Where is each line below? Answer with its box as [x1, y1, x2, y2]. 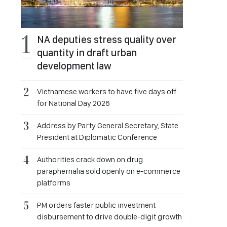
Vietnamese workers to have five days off [37, 87, 176, 96]
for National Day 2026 [37, 98, 110, 108]
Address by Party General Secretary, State [37, 121, 178, 130]
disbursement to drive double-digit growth [37, 212, 182, 221]
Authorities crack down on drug [37, 155, 143, 164]
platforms [37, 178, 70, 187]
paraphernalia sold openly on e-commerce [37, 166, 180, 176]
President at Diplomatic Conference [37, 132, 157, 142]
